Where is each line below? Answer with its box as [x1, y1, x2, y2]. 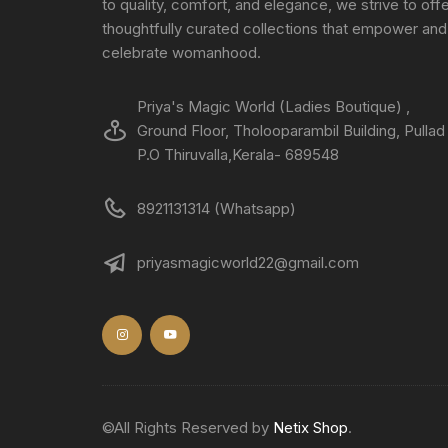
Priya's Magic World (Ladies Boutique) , [137, 96, 410, 116]
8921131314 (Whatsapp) [137, 198, 296, 218]
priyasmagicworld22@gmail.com [137, 252, 359, 272]
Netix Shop [273, 417, 348, 437]
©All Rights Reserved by [102, 417, 273, 437]
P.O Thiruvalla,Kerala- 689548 [137, 144, 339, 164]
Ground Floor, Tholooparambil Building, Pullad [137, 120, 445, 140]
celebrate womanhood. [102, 42, 261, 62]
